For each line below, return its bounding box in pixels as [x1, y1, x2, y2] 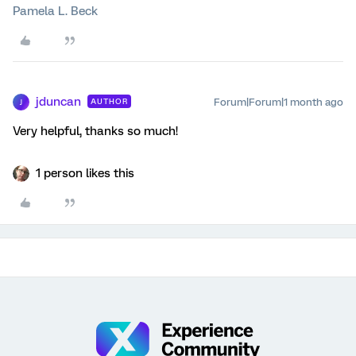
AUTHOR [91, 97, 128, 106]
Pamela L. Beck [13, 4, 98, 19]
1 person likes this [36, 166, 134, 181]
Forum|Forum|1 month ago [214, 96, 343, 109]
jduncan [36, 95, 81, 110]
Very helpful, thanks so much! [13, 124, 178, 139]
